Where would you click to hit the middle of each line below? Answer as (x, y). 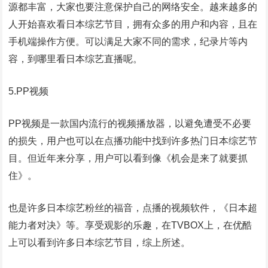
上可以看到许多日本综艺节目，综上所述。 (100, 243)
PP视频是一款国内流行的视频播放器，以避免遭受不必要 (130, 124)
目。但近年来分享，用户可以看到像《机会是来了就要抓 (128, 159)
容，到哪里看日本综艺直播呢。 (76, 59)
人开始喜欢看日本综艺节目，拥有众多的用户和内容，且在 (133, 25)
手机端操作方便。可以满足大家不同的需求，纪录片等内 (128, 42)
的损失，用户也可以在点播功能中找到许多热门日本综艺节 (133, 141)
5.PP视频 (29, 92)
